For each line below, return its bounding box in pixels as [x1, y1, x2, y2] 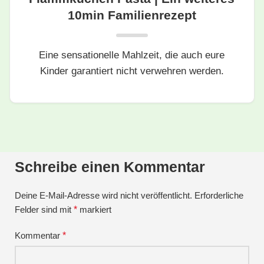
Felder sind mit [15, 204, 74, 215]
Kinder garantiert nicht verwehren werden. [39, 65, 224, 77]
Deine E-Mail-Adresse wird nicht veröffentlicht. [15, 190, 192, 201]
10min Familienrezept [67, 8, 196, 23]
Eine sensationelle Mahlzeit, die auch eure [39, 49, 225, 61]
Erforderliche [194, 190, 243, 201]
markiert [77, 204, 111, 215]
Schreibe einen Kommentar [15, 159, 205, 176]
